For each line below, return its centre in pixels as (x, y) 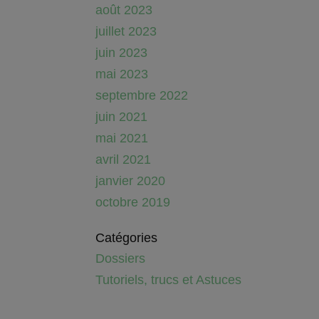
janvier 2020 (131, 181)
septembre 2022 (142, 95)
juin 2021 (122, 116)
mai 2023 (122, 74)
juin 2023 (122, 52)
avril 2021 (124, 159)
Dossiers (121, 258)
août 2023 (124, 10)
